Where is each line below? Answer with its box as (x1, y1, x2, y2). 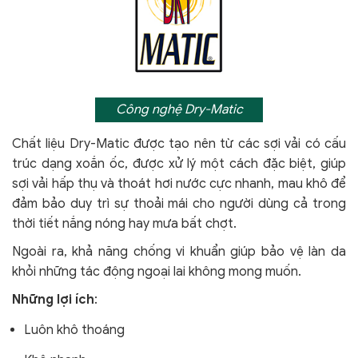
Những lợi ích (12, 291, 94, 308)
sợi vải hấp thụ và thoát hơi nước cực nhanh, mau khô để (12, 175, 346, 192)
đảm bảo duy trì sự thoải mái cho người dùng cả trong (12, 195, 346, 212)
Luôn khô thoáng (24, 321, 125, 338)
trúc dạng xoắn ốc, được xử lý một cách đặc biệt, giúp (12, 155, 346, 172)
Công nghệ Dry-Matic (115, 101, 243, 117)
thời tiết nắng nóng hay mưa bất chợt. (12, 215, 237, 232)
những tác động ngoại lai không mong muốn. (39, 263, 301, 280)
